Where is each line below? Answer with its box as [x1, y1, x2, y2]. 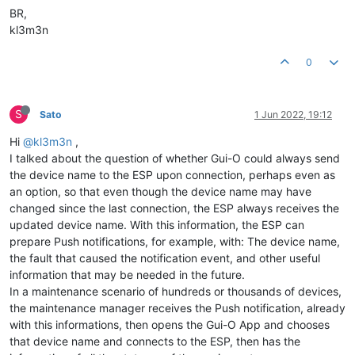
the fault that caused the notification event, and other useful [10, 251, 320, 265]
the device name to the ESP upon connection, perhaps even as [10, 168, 335, 182]
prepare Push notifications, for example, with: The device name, [10, 235, 340, 249]
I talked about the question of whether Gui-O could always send [10, 151, 340, 166]
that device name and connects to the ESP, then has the [10, 334, 300, 349]
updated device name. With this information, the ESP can [10, 218, 304, 232]
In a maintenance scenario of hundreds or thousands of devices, [10, 284, 342, 299]
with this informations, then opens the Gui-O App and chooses [10, 318, 330, 332]
